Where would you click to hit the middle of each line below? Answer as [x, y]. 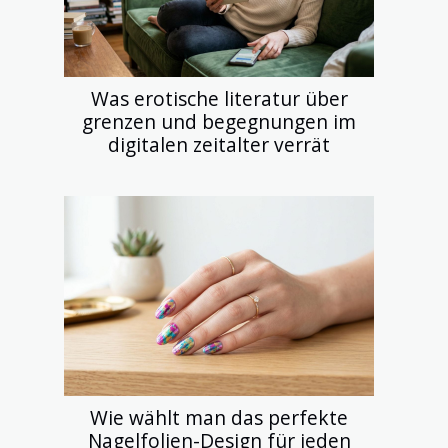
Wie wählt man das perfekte [219, 417]
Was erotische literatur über [219, 98]
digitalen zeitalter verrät [219, 144]
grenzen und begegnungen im [219, 121]
